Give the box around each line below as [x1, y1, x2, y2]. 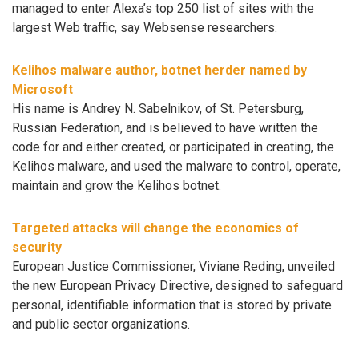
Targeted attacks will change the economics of [12, 220, 299, 236]
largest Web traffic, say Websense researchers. [12, 20, 277, 36]
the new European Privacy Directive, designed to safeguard [12, 277, 343, 293]
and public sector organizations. [12, 316, 190, 332]
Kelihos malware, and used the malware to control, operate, [12, 158, 341, 174]
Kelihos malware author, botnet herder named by [12, 62, 307, 78]
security [12, 239, 62, 255]
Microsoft [12, 81, 73, 97]
